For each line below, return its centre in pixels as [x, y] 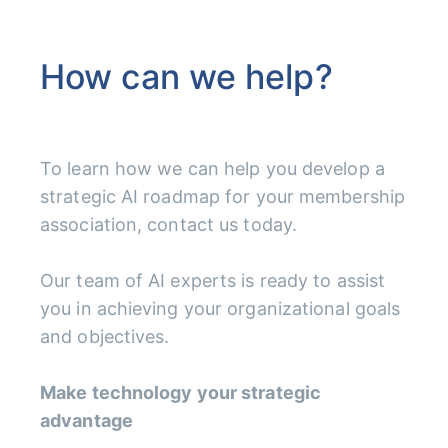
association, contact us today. [171, 224]
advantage [86, 420]
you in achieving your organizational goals [220, 308]
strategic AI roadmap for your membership [223, 196]
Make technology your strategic [181, 392]
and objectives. [105, 336]
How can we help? [186, 76]
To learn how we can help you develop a [212, 168]
